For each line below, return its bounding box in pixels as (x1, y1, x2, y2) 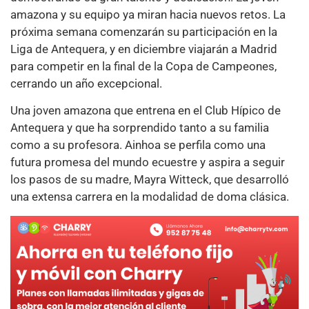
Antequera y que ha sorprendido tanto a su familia (10, 121, 269, 135)
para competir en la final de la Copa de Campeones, (10, 59, 277, 73)
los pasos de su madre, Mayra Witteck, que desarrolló (10, 172, 289, 187)
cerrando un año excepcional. (10, 76, 162, 90)
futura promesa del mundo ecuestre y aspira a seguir (10, 155, 285, 170)
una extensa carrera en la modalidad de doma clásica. (10, 190, 292, 204)
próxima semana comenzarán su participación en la (10, 24, 277, 39)
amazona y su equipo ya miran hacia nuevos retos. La (10, 7, 286, 21)
